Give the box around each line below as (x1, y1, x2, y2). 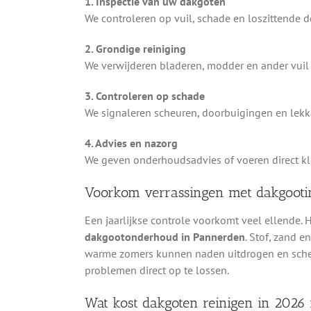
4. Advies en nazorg (84, 135, 178, 150)
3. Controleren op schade (84, 88, 205, 103)
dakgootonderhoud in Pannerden (84, 230, 245, 244)
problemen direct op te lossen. (84, 263, 229, 278)
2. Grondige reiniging (84, 41, 186, 56)
